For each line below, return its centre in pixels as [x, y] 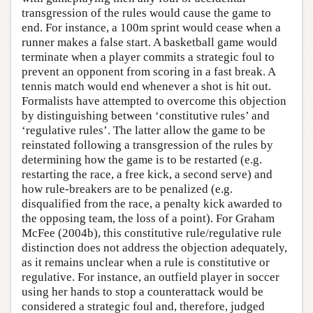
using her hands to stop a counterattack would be [143, 291]
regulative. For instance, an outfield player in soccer [151, 277]
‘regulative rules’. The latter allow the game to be [144, 130]
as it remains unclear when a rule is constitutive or [146, 262]
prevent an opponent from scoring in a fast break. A [148, 71]
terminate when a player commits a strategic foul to [148, 57]
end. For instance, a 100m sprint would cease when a [151, 27]
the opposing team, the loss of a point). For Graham [148, 218]
